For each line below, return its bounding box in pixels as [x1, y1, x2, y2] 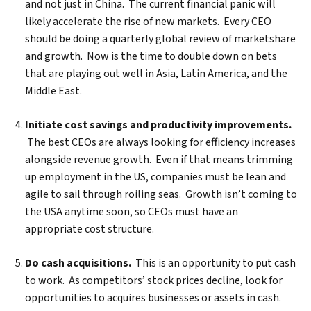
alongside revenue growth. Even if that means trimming [25, 152, 293, 167]
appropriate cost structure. [25, 221, 154, 237]
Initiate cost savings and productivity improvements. [25, 117, 292, 133]
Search [262, 211, 297, 228]
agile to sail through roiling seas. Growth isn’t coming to [25, 187, 297, 202]
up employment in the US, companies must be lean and [25, 169, 286, 185]
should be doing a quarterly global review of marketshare [25, 31, 296, 47]
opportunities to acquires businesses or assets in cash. [25, 290, 281, 305]
